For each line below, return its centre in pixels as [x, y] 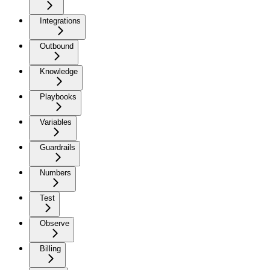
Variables [56, 122]
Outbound [57, 46]
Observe [55, 223]
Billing [50, 248]
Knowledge [59, 71]
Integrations [60, 20]
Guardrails [58, 147]
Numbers [55, 172]
